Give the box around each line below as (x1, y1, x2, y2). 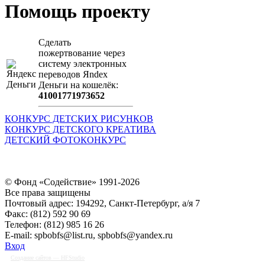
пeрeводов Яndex (38, 69, 108, 79)
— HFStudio (51, 254, 85, 261)
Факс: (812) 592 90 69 (5, 208, 91, 219)
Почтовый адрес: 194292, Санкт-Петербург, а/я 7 (5, 198, 200, 208)
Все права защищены (5, 187, 91, 198)
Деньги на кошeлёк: (38, 79, 118, 90)
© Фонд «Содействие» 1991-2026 (5, 176, 140, 187)
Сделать (38, 37, 71, 47)
